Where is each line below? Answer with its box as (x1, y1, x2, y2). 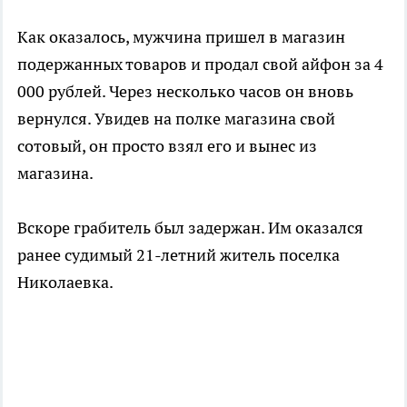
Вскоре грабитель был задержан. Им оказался (17, 216, 363, 238)
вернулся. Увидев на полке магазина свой (17, 107, 335, 129)
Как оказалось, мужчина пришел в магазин (17, 25, 345, 47)
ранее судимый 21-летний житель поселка (17, 243, 340, 265)
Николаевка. (17, 271, 114, 293)
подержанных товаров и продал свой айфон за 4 (17, 53, 383, 74)
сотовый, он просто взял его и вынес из (17, 134, 317, 156)
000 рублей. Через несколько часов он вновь (17, 80, 353, 102)
